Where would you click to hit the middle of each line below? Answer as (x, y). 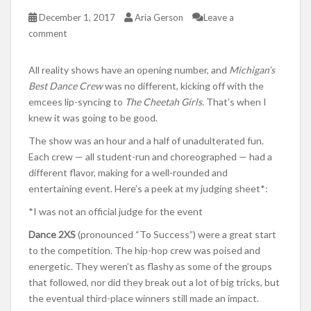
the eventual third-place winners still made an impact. (144, 299)
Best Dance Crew (67, 86)
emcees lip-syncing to (77, 102)
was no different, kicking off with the (184, 86)
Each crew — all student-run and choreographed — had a (150, 157)
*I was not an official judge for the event (116, 212)
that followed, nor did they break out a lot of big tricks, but (154, 283)
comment (48, 34)
